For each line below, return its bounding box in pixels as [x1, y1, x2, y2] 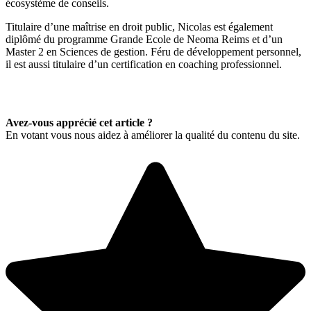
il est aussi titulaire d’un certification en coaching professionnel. [6, 58, 282, 70]
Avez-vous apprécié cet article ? [6, 116, 153, 128]
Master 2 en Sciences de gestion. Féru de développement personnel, [6, 45, 301, 58]
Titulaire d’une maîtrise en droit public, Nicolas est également [6, 20, 273, 33]
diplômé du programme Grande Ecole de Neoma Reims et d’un [6, 33, 283, 45]
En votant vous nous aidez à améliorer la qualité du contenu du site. [6, 128, 300, 141]
